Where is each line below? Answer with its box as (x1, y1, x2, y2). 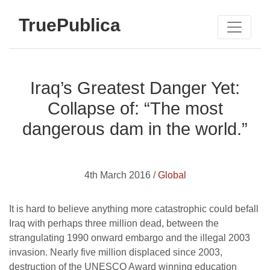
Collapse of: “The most (47, 99, 223, 118)
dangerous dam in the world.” (22, 119, 248, 139)
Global (157, 170, 186, 180)
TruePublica (19, 14, 121, 35)
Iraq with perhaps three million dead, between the (9, 218, 219, 228)
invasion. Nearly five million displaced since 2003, (9, 247, 222, 257)
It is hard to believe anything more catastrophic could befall (9, 204, 259, 214)
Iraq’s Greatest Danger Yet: (30, 78, 240, 98)
